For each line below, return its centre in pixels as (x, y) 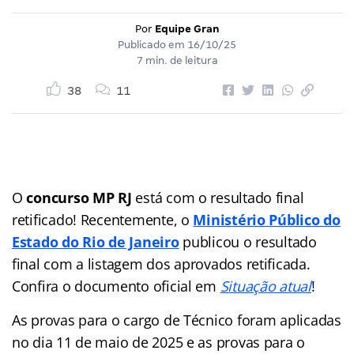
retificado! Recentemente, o (103, 219)
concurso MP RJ (81, 197)
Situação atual (265, 286)
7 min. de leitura (177, 60)
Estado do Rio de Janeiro (96, 241)
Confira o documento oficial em (116, 286)
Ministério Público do (267, 219)
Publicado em (153, 44)
